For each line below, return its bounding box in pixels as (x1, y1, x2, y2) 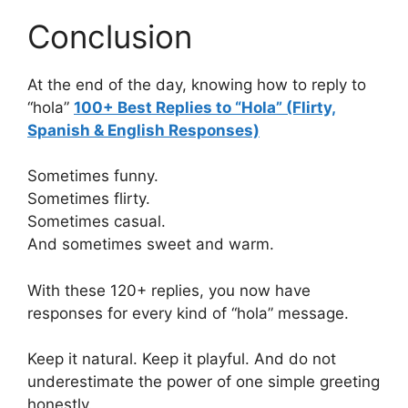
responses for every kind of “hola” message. (27, 303, 349, 322)
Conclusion (27, 16, 192, 56)
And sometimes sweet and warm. (27, 235, 274, 254)
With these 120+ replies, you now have (27, 280, 311, 300)
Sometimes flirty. (27, 189, 150, 209)
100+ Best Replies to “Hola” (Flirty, (74, 97, 336, 117)
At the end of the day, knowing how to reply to (27, 75, 366, 94)
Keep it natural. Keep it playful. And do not (27, 350, 336, 369)
